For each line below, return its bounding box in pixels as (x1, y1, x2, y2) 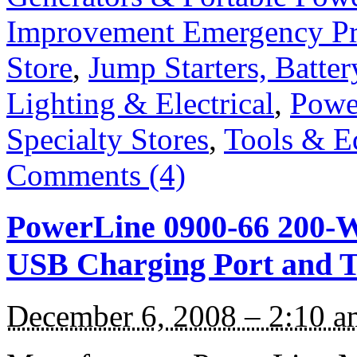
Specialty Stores (6, 122, 209, 157)
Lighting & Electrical (6, 86, 274, 121)
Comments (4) (6, 158, 186, 193)
